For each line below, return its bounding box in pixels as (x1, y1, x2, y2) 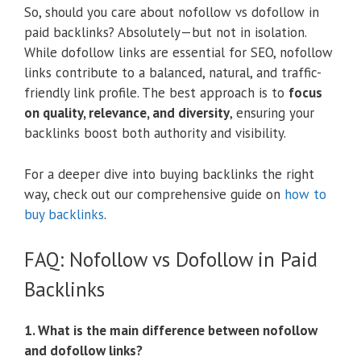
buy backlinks (24, 205, 104, 223)
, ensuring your (230, 104, 314, 122)
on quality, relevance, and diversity (24, 104, 230, 122)
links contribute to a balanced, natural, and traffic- (24, 64, 322, 82)
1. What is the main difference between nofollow (24, 322, 317, 340)
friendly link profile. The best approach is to (24, 84, 288, 102)
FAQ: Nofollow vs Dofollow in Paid (24, 247, 317, 273)
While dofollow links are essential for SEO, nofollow (24, 44, 333, 62)
